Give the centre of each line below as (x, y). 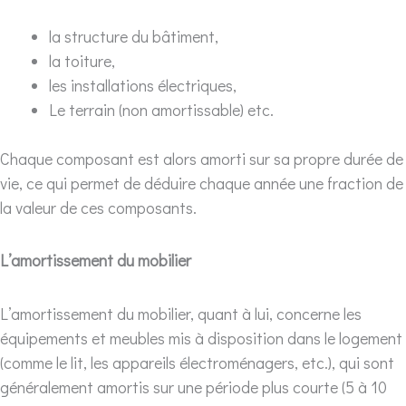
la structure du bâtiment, (134, 36)
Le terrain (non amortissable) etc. (161, 109)
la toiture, (82, 60)
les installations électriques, (143, 85)
